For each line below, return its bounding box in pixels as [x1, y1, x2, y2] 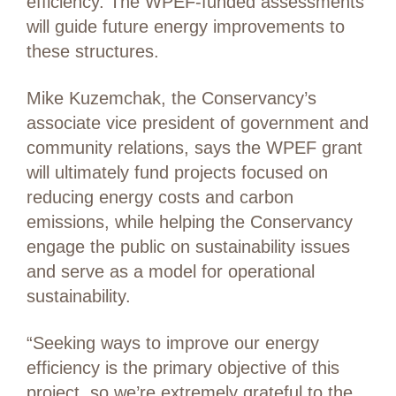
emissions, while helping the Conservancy [27, 212, 353, 232]
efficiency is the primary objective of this [27, 358, 339, 378]
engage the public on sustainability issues [27, 237, 350, 257]
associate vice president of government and [27, 113, 369, 133]
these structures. [27, 42, 159, 62]
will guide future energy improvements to [27, 17, 345, 37]
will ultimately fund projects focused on [27, 163, 328, 183]
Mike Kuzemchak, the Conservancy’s [27, 88, 316, 109]
